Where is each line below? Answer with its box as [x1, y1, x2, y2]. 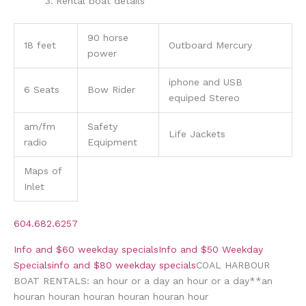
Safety [87, 120, 117, 132]
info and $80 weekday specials [52, 260, 196, 271]
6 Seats [24, 83, 59, 95]
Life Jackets [169, 128, 225, 139]
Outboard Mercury [169, 39, 252, 51]
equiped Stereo [169, 92, 240, 103]
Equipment [87, 136, 137, 148]
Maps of [24, 165, 62, 176]
